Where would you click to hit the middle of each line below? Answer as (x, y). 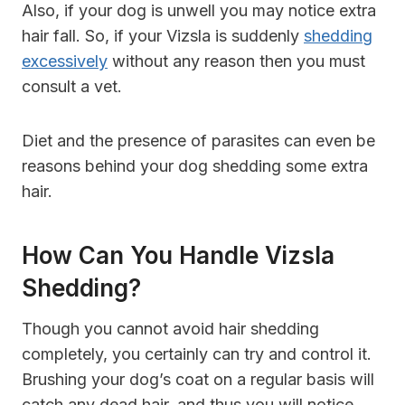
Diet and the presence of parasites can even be (198, 140)
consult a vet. (72, 86)
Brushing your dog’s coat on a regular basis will (198, 379)
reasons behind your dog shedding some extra (195, 165)
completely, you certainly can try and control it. (197, 353)
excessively (65, 61)
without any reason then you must (236, 61)
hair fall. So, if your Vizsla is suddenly (163, 35)
